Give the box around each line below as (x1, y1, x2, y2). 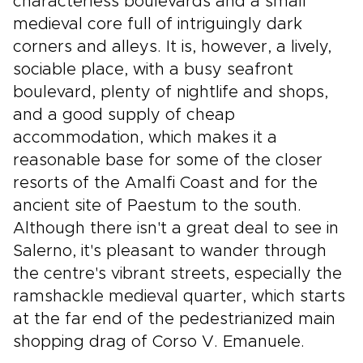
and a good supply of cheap (13, 107, 235, 123)
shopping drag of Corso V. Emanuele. (13, 334, 305, 350)
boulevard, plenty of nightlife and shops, (13, 84, 328, 100)
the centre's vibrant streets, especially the (13, 266, 342, 282)
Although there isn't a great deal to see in (13, 220, 339, 237)
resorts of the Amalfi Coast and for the (13, 175, 318, 191)
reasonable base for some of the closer (13, 152, 322, 169)
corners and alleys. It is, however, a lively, (13, 39, 331, 55)
